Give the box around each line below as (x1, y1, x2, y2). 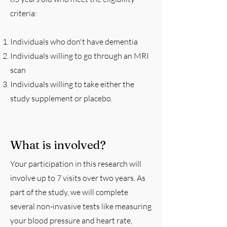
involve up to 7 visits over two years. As (10, 173, 145, 183)
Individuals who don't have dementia (10, 36, 138, 47)
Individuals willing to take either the (10, 79, 134, 89)
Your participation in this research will (10, 159, 141, 169)
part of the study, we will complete (10, 187, 128, 197)
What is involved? (10, 138, 106, 152)
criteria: (10, 8, 37, 18)
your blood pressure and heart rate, (10, 215, 132, 225)
